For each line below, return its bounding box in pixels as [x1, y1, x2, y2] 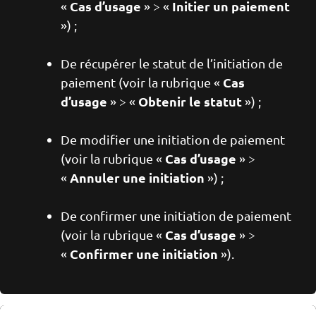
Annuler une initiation [70, 169, 205, 186]
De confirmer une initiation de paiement [61, 208, 291, 223]
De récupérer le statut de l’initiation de [61, 56, 283, 71]
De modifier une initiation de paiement [61, 132, 285, 147]
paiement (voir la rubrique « [61, 75, 223, 90]
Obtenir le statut [138, 93, 245, 109]
